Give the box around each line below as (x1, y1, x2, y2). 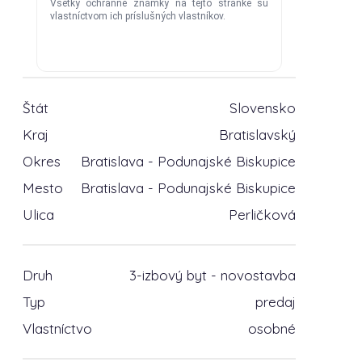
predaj (255, 293, 296, 310)
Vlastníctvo (22, 320, 92, 337)
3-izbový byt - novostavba (128, 267, 296, 284)
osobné (247, 320, 296, 337)
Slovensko (229, 99, 296, 116)
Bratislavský (218, 126, 296, 143)
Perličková (228, 206, 296, 223)
